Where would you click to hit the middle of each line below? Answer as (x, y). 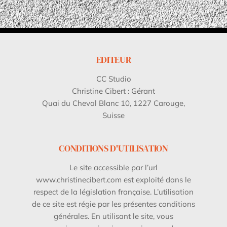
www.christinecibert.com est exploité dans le (113, 179)
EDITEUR (113, 59)
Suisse (113, 116)
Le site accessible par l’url (113, 167)
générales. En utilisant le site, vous (113, 216)
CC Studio (113, 79)
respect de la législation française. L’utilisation (113, 192)
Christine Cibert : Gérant (113, 91)
